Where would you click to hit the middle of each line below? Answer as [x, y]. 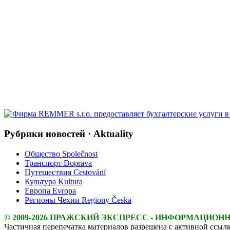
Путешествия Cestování [65, 172]
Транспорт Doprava [58, 163]
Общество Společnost [61, 154]
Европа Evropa [50, 190]
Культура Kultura [54, 181]
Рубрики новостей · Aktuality [69, 133]
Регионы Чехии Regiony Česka [78, 200]
